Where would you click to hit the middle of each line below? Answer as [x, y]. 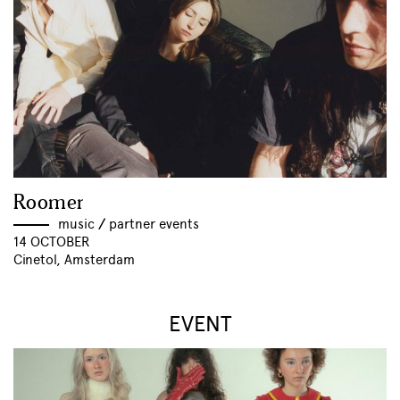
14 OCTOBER [52, 242]
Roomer [49, 204]
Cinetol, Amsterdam [74, 260]
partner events [154, 225]
